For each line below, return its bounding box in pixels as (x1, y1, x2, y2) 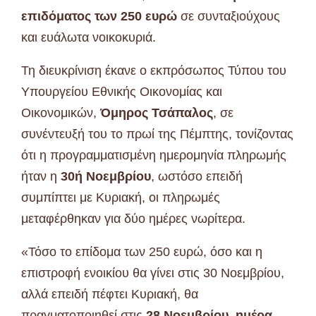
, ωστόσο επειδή (151, 169, 243, 184)
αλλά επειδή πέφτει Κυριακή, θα (21, 287, 198, 302)
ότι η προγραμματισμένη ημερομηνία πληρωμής (21, 148, 286, 163)
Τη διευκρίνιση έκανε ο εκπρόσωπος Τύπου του (21, 63, 286, 78)
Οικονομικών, (21, 106, 100, 121)
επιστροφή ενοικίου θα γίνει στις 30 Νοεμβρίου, (21, 266, 284, 281)
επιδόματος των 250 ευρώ (21, 9, 177, 24)
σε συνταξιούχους (177, 9, 280, 24)
